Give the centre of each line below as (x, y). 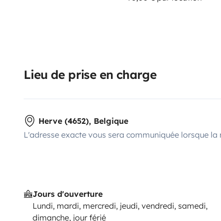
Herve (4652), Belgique (83, 121)
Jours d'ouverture (67, 194)
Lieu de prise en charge (90, 74)
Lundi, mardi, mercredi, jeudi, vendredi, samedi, (120, 205)
